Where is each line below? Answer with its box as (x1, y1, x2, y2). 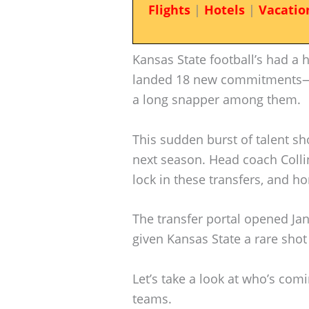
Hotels (203, 1, 245, 18)
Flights (148, 1, 190, 18)
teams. (132, 290, 172, 308)
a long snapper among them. (132, 90, 301, 108)
